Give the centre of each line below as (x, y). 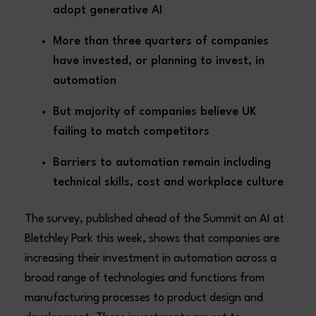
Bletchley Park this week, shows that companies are (152, 239)
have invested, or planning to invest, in (159, 61)
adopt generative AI (108, 10)
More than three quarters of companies (161, 41)
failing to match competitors (132, 132)
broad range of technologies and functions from (145, 278)
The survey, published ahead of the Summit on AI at (155, 219)
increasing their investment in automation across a (151, 259)
